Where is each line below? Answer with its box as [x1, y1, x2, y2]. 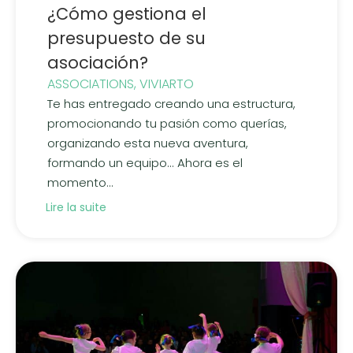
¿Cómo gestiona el [47, 2, 206, 25]
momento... [47, 173, 113, 191]
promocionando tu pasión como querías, [47, 114, 287, 132]
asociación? [47, 50, 148, 74]
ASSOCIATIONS [47, 74, 134, 93]
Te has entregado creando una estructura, [47, 95, 295, 112]
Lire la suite [46, 199, 106, 215]
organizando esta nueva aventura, [47, 134, 248, 151]
